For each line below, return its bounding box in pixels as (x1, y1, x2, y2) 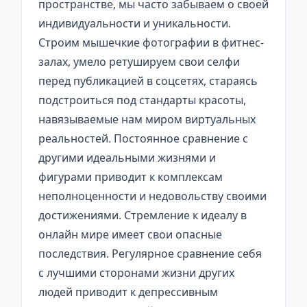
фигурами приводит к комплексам (38, 169, 223, 185)
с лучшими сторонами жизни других (38, 265, 234, 281)
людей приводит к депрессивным (38, 284, 218, 300)
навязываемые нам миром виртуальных (38, 112, 256, 127)
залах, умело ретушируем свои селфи (38, 54, 240, 70)
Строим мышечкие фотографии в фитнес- (38, 35, 264, 51)
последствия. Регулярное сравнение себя (38, 246, 262, 262)
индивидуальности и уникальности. (38, 16, 231, 32)
